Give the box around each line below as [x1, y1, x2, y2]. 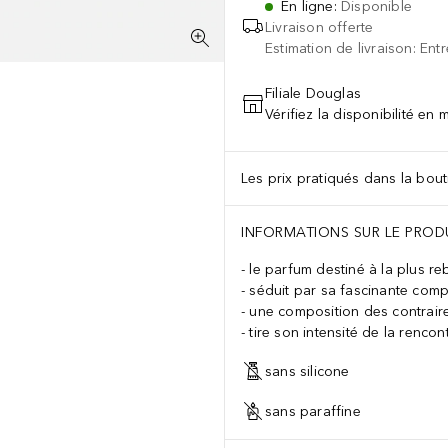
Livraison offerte [265, 19, 374, 36]
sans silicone [265, 362, 350, 380]
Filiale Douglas [265, 85, 361, 102]
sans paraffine [265, 402, 361, 420]
